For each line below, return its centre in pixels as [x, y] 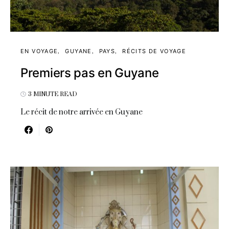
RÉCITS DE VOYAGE [154, 51]
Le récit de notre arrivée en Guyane [82, 112]
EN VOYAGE [39, 51]
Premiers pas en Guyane [90, 73]
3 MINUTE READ [53, 94]
